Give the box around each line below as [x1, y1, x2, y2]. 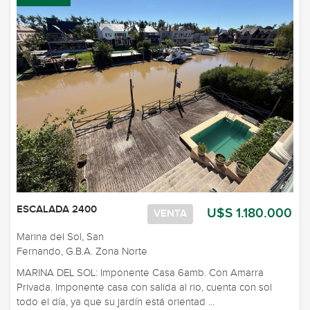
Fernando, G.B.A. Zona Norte [17, 245, 147, 257]
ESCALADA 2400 [17, 203, 97, 216]
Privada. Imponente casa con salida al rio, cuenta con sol [17, 281, 272, 293]
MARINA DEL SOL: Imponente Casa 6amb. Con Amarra [17, 266, 264, 279]
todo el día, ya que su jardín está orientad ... [17, 295, 215, 308]
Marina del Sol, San [17, 230, 104, 243]
